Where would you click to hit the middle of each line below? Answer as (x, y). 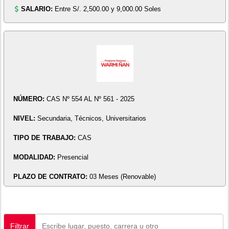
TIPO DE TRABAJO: (45, 138)
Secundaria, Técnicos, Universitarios (91, 119)
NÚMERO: (30, 99)
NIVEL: (25, 119)
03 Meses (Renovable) (122, 177)
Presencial (73, 157)
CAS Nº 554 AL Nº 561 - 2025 (90, 99)
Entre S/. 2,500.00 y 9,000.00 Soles (108, 9)
